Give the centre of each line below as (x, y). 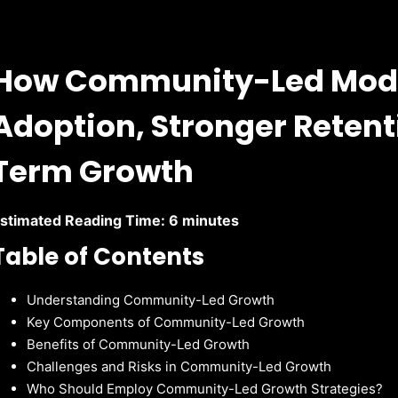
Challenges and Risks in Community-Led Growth (179, 366)
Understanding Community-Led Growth (151, 299)
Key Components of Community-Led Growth (166, 322)
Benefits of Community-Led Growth (139, 344)
